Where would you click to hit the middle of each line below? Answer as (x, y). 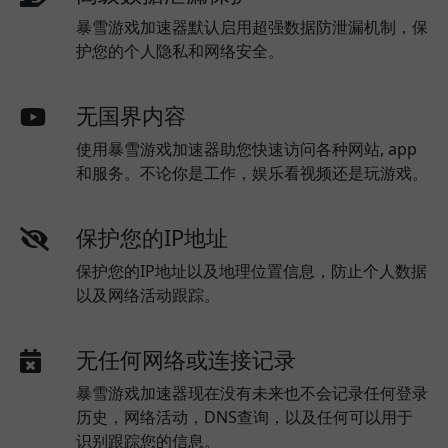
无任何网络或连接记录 (186, 359)
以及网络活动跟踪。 (148, 295)
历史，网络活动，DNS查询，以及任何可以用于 (244, 417)
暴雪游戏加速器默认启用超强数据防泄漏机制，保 (252, 27)
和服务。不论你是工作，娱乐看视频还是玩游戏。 (252, 173)
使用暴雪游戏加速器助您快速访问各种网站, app (246, 149)
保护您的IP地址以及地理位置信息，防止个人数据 (251, 271)
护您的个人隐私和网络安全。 (180, 51)
